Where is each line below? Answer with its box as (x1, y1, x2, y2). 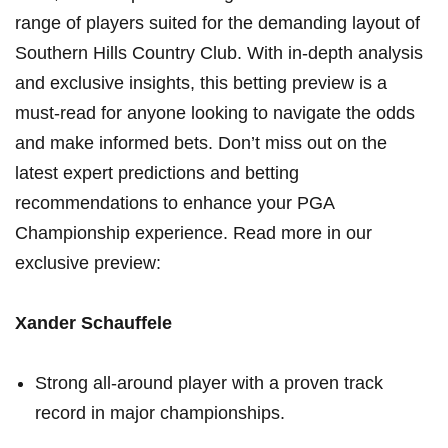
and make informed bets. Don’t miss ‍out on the (15, 133, 387, 154)
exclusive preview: (15, 253, 161, 274)
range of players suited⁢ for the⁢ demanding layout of (15, 13, 420, 34)
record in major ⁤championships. (35, 403, 285, 424)
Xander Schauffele (15, 313, 172, 334)
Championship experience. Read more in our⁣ (15, 223, 372, 244)
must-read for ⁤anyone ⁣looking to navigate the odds (15, 103, 415, 124)
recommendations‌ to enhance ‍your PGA (15, 193, 334, 214)
